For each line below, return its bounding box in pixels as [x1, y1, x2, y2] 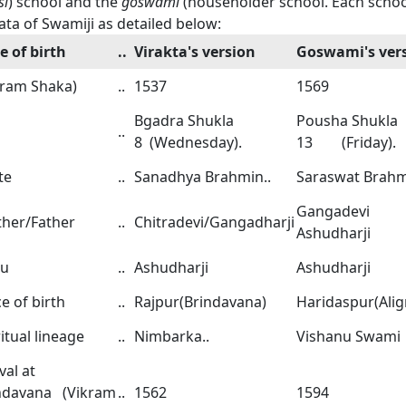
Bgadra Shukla [134, 111, 234, 130]
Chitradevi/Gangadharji [134, 212, 295, 232]
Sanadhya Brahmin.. [134, 167, 271, 187]
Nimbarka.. [134, 326, 209, 346]
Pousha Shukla [296, 111, 398, 130]
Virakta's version [134, 42, 256, 62]
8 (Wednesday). [134, 132, 242, 152]
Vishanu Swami [296, 326, 401, 346]
